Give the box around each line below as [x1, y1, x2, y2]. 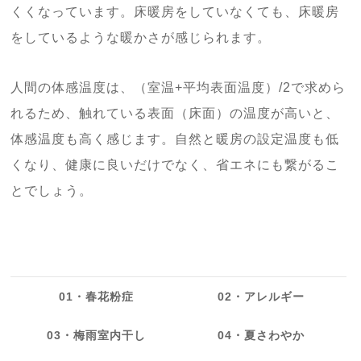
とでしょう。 [10, 183, 93, 197]
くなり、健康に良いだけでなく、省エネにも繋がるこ [10, 157, 340, 172]
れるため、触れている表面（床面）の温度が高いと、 [10, 106, 340, 120]
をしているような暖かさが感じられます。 [10, 30, 272, 44]
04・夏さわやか [218, 328, 305, 342]
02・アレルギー [218, 289, 305, 303]
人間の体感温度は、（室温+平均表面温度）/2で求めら [10, 80, 346, 94]
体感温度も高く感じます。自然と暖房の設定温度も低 [10, 131, 340, 146]
